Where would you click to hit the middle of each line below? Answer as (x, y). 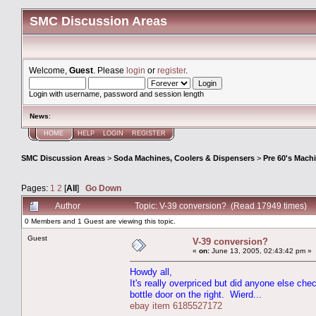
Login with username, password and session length (116, 94)
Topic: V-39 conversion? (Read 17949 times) (221, 205)
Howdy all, (151, 272)
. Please (110, 70)
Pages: (36, 188)
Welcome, (49, 70)
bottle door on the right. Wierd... (196, 294)
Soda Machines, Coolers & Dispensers (184, 158)
